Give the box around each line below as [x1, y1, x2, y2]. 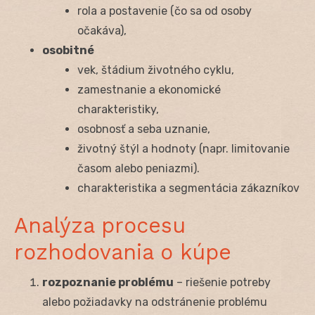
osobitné [42, 43, 94, 57]
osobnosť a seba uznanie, [77, 122, 210, 136]
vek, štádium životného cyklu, [77, 63, 234, 77]
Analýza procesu [14, 212, 186, 238]
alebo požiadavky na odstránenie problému [42, 295, 267, 309]
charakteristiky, [77, 102, 159, 116]
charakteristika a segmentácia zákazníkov [77, 181, 300, 195]
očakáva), [77, 23, 127, 37]
